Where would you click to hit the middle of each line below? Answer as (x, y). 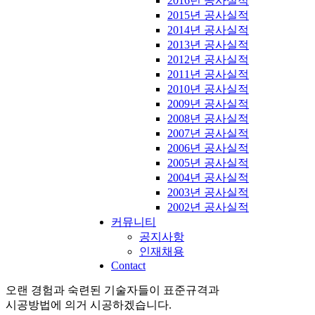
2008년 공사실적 (208, 118)
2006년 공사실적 (208, 148)
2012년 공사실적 (208, 59)
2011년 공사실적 (208, 74)
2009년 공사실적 (208, 104)
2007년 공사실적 (208, 133)
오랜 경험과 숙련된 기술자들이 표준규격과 (112, 290)
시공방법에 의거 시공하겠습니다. (89, 305)
